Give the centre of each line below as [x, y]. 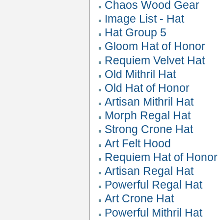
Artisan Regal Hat [149, 171]
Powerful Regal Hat [154, 185]
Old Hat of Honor [147, 88]
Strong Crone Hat [149, 129]
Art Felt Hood [138, 143]
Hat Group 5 [136, 33]
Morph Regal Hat [148, 116]
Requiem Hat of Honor [161, 157]
